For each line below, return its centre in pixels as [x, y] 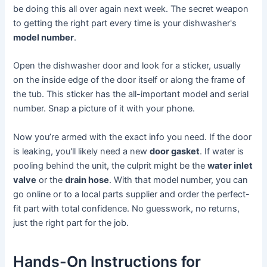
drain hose [87, 180]
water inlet [230, 165]
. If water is [222, 151]
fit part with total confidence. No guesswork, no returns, [127, 208]
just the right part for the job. [71, 223]
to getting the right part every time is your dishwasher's [125, 23]
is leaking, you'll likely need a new [82, 151]
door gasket [175, 151]
